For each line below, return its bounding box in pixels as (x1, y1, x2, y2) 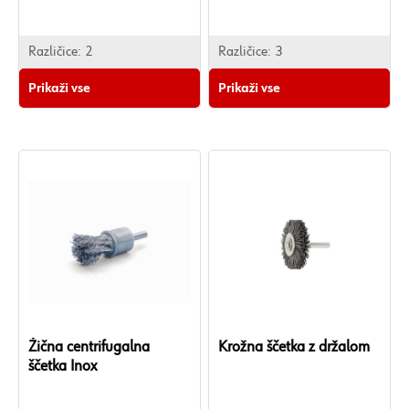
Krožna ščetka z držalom (218, 339, 371, 355)
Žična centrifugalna (28, 339, 150, 355)
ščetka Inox (28, 358, 97, 374)
